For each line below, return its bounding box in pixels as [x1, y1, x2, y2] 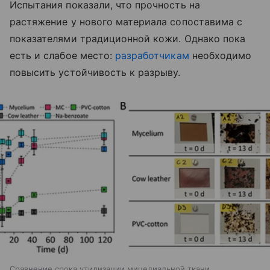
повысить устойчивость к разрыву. [10, 66, 181, 78]
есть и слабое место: [10, 49, 116, 61]
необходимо [189, 49, 252, 61]
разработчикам [115, 49, 189, 61]
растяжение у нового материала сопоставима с [10, 15, 243, 28]
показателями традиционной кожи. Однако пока [10, 32, 246, 45]
